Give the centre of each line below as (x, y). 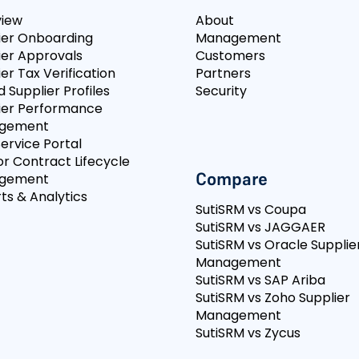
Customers (230, 56)
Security (221, 91)
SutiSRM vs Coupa (251, 210)
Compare (232, 179)
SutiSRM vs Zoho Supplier (273, 298)
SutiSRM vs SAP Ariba (260, 280)
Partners (223, 73)
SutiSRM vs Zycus (248, 333)
